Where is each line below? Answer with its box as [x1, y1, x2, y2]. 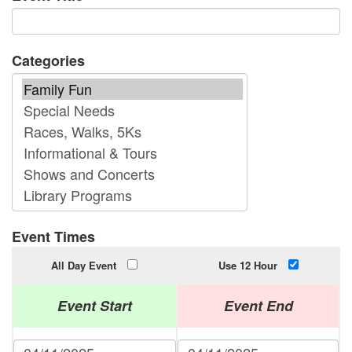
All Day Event [50, 258, 116, 273]
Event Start [57, 295, 132, 317]
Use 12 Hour [218, 258, 277, 273]
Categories [12, 50, 85, 71]
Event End [223, 295, 293, 317]
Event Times [12, 226, 95, 247]
